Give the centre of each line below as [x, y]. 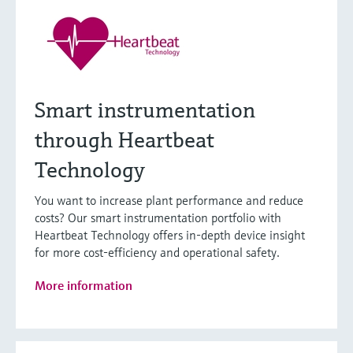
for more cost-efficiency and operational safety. [157, 252]
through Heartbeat [124, 139]
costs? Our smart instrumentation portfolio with [158, 217]
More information [84, 285]
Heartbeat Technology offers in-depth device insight [170, 234]
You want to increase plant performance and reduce [169, 200]
